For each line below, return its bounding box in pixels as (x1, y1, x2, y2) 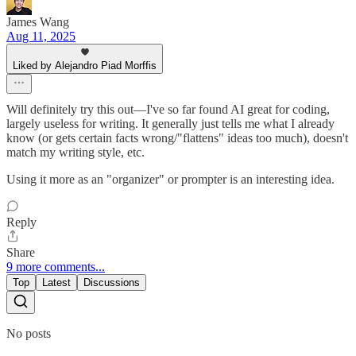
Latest (42, 277, 71, 289)
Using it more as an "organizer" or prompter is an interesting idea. (6, 172, 335, 187)
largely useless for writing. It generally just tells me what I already (6, 117, 335, 131)
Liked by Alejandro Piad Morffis (13, 60, 157, 72)
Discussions (83, 277, 140, 289)
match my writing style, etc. (6, 145, 145, 160)
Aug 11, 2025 (6, 29, 75, 44)
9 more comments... (6, 260, 105, 274)
